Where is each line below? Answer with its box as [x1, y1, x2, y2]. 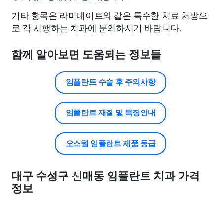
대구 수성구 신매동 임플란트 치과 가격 [11, 170, 200, 182]
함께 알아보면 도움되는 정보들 [11, 48, 161, 61]
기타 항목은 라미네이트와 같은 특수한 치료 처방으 [11, 8, 208, 21]
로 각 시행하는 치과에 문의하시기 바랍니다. [11, 21, 182, 34]
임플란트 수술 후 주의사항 [65, 78, 156, 86]
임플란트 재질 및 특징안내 [65, 109, 156, 117]
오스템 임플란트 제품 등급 [65, 139, 156, 147]
